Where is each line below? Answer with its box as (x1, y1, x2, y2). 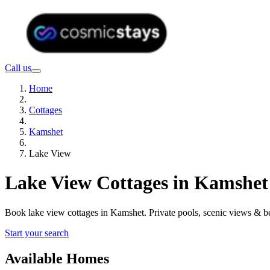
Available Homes (5, 250, 109, 266)
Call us (5, 63, 31, 73)
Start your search (5, 227, 69, 238)
